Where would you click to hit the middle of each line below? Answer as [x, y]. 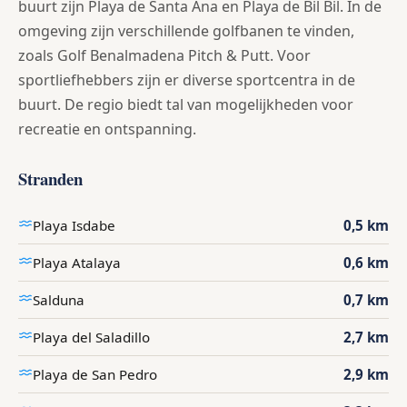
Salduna [59, 300]
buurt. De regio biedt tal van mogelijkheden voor [186, 105]
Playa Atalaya [77, 263]
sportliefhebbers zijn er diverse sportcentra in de [187, 80]
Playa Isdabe [74, 226]
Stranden [50, 179]
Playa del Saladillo [91, 338]
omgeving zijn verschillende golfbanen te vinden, [186, 31]
